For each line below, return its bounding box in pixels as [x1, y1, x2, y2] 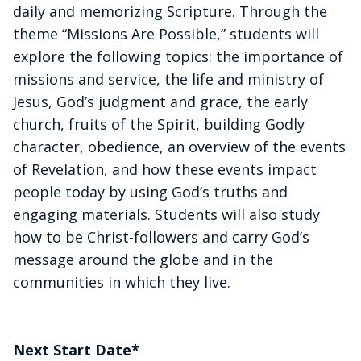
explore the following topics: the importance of [13, 47, 343, 66]
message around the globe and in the [13, 250, 273, 269]
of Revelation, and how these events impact [13, 160, 317, 179]
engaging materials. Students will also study [13, 205, 320, 224]
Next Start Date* [13, 340, 139, 359]
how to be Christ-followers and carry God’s [13, 227, 309, 247]
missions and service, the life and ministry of [13, 69, 324, 89]
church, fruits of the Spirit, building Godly [13, 114, 305, 134]
